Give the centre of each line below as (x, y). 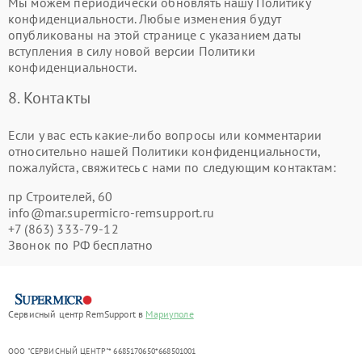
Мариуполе (170, 314)
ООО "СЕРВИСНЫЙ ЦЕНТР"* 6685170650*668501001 (102, 351)
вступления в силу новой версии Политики (132, 51)
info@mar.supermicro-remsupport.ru (111, 213)
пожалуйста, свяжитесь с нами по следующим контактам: (172, 167)
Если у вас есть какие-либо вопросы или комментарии (165, 135)
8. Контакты (50, 98)
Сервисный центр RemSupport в (77, 314)
